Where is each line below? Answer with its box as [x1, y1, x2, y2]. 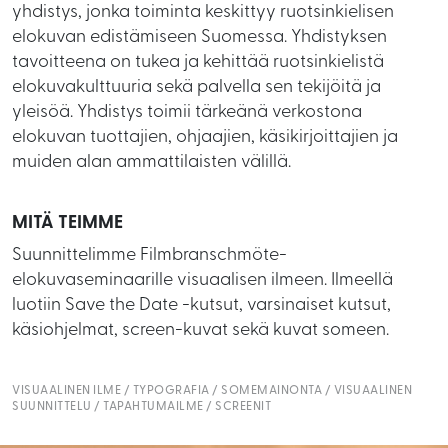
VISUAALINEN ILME [12, 384, 121, 397]
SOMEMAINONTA [221, 384, 322, 397]
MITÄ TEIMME [12, 213, 123, 233]
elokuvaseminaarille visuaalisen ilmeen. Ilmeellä [12, 270, 393, 290]
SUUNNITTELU [12, 400, 92, 413]
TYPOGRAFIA [132, 384, 210, 397]
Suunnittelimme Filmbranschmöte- [12, 245, 287, 265]
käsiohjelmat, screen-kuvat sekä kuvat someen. [12, 320, 389, 340]
